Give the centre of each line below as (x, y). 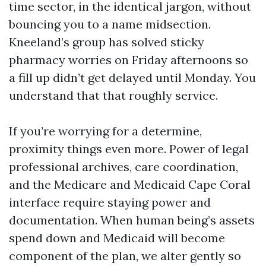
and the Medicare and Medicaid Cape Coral (130, 184)
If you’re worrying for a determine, (105, 131)
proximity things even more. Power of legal (129, 149)
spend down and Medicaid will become (117, 238)
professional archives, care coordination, (123, 167)
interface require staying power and (110, 202)
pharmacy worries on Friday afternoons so (129, 60)
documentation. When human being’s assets (132, 220)
